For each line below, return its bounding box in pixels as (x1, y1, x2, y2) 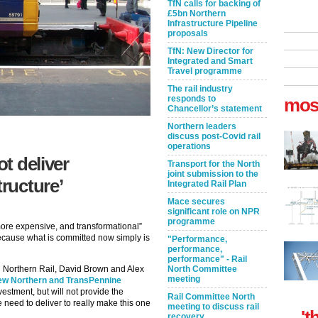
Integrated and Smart (168, 56, 253, 66)
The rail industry (168, 84, 233, 94)
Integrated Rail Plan (168, 179, 246, 189)
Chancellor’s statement (168, 104, 262, 114)
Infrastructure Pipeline (168, 18, 258, 28)
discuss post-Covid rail (168, 131, 261, 141)
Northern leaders (168, 121, 236, 131)
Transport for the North (168, 159, 260, 169)
